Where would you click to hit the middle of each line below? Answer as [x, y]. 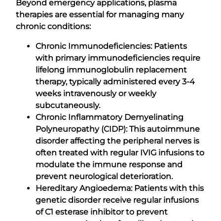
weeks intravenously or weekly [96, 93]
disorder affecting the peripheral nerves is [117, 141]
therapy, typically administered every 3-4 [115, 81]
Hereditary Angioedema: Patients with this [120, 188]
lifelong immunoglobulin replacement [111, 70]
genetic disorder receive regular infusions [117, 200]
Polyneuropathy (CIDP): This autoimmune [118, 129]
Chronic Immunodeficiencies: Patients [111, 46]
